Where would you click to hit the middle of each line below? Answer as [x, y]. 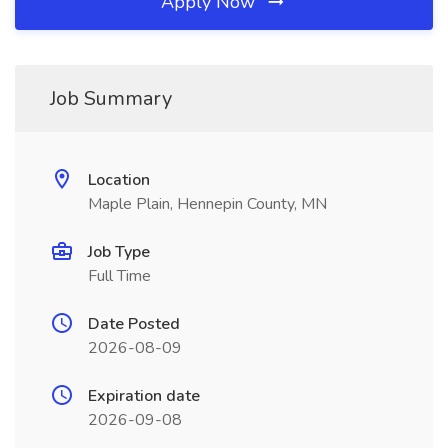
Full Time [119, 276]
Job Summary [111, 98]
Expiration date [144, 396]
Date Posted [134, 324]
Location [119, 180]
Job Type [119, 252]
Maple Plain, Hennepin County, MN [207, 204]
